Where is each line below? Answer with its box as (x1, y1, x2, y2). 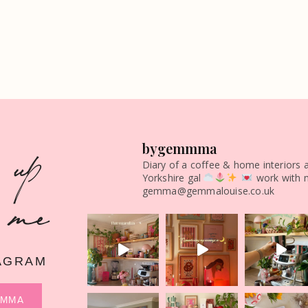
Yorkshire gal (142, 170, 204, 184)
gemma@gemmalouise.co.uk (142, 184, 275, 197)
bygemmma (142, 138, 217, 157)
